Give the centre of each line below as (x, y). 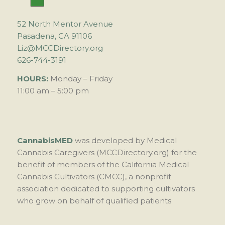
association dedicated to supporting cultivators (106, 189)
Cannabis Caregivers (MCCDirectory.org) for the (107, 153)
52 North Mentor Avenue (65, 24)
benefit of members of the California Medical (103, 165)
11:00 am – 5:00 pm (53, 90)
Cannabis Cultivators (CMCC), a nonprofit (94, 177)
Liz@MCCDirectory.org (60, 48)
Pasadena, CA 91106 (54, 36)
